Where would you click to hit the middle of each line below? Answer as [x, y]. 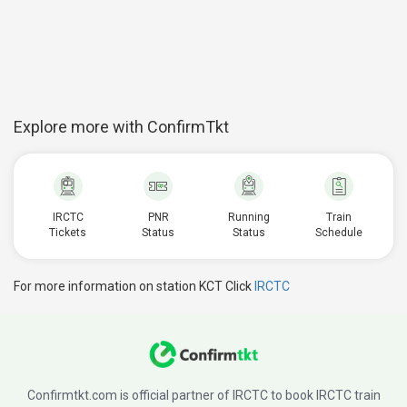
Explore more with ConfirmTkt [121, 127]
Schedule [339, 233]
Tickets [68, 233]
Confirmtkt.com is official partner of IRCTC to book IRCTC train [203, 395]
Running [248, 217]
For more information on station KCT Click [134, 286]
